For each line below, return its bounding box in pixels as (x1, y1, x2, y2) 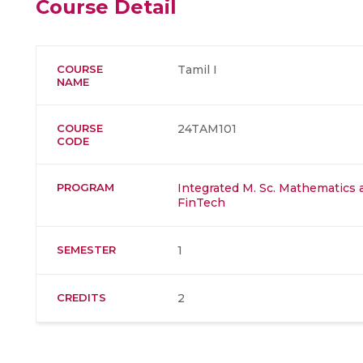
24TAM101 (177, 122, 237, 136)
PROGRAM (57, 181, 114, 194)
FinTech (177, 195, 225, 210)
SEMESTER (57, 243, 116, 256)
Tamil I (177, 62, 217, 77)
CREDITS (57, 291, 106, 304)
